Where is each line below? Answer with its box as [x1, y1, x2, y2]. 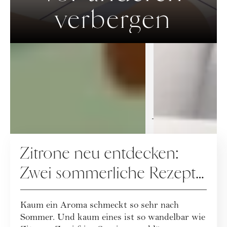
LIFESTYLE [91, 113, 136, 124]
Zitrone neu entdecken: [20, 143, 179, 164]
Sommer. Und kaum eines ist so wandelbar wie [20, 213, 205, 223]
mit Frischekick [20, 183, 121, 203]
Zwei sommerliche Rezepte [20, 163, 204, 183]
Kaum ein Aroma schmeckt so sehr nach [20, 201, 179, 211]
